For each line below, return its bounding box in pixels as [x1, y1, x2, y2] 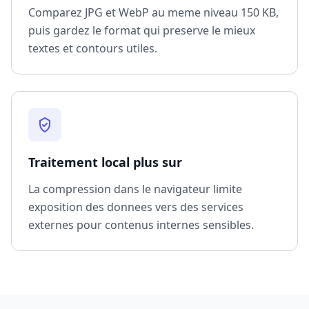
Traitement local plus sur [28, 154, 182, 171]
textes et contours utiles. [28, 41, 157, 57]
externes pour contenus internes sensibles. [28, 217, 254, 233]
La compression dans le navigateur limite [28, 181, 242, 197]
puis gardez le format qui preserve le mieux [28, 23, 255, 39]
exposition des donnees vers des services [28, 199, 243, 215]
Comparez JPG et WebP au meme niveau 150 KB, [28, 5, 279, 21]
